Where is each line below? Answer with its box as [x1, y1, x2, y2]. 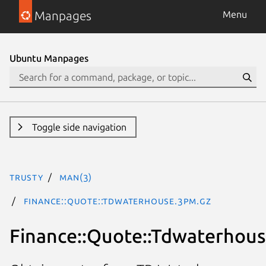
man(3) [59, 172, 93, 182]
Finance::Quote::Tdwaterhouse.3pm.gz [23, 195, 211, 206]
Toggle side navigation [31, 122, 126, 132]
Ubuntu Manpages [9, 53, 88, 64]
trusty [9, 172, 43, 182]
